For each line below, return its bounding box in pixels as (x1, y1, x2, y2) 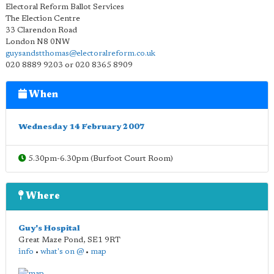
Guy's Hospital (18, 224, 80, 232)
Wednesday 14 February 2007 (18, 123, 145, 131)
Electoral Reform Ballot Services (6, 3, 124, 11)
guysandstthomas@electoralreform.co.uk (6, 50, 155, 57)
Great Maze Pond (18, 236, 83, 244)
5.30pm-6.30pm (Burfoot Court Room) (26, 155, 173, 163)
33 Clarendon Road (6, 26, 77, 34)
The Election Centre (6, 15, 80, 23)
